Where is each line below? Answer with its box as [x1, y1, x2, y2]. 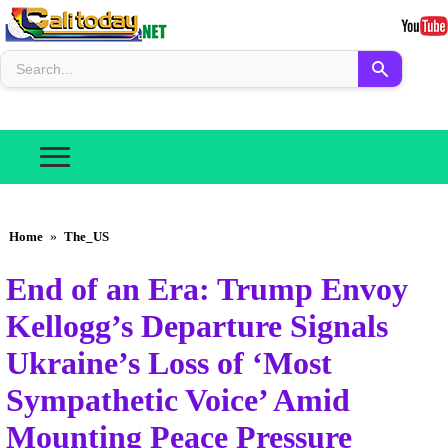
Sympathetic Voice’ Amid [6, 382, 350, 419]
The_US [64, 229, 109, 244]
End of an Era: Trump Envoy [6, 271, 408, 308]
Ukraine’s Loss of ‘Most [6, 345, 332, 382]
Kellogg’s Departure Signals [6, 308, 388, 345]
